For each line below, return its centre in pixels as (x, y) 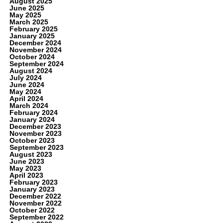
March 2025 (29, 22)
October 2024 (32, 56)
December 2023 (35, 126)
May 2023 (25, 168)
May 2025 (25, 15)
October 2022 (32, 210)
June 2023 (27, 161)
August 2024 (31, 70)
